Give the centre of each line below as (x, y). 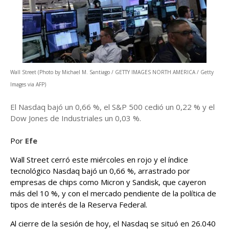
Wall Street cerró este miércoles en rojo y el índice (99, 159)
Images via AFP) (28, 84)
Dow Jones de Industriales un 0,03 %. (76, 118)
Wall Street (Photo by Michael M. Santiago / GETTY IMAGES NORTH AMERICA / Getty (112, 72)
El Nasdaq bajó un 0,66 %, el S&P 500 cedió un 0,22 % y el (112, 107)
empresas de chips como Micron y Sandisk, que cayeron (108, 182)
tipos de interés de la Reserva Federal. (79, 204)
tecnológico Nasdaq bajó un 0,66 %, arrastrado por (100, 171)
